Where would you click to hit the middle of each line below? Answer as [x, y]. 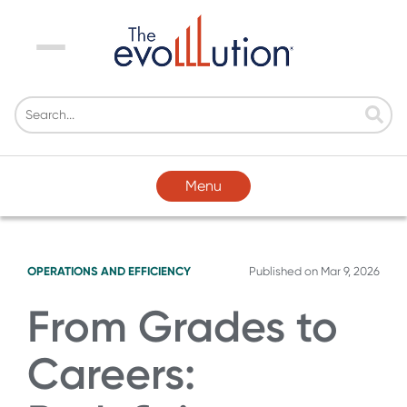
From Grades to [183, 326]
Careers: [111, 373]
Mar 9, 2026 [350, 271]
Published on [285, 271]
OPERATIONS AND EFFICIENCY [109, 271]
